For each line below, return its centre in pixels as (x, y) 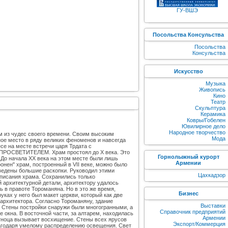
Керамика (213, 114)
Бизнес (188, 193)
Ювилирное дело (204, 126)
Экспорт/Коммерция (199, 224)
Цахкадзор (212, 175)
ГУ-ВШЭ (187, 10)
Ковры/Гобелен (206, 120)
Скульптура (210, 108)
